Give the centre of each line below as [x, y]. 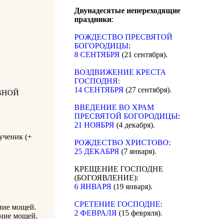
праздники [93, 20]
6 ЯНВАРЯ [93, 187]
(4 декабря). [135, 125]
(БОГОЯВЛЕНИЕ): [106, 178]
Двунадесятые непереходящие [127, 11]
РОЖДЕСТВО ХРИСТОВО [121, 143]
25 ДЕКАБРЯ [97, 152]
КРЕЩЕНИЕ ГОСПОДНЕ [119, 169]
